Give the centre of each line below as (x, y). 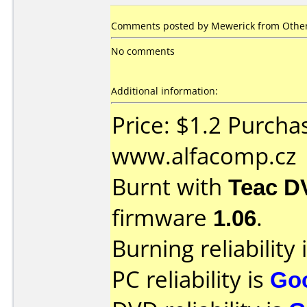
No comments (143, 51)
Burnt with (170, 187)
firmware (162, 218)
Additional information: (164, 91)
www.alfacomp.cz (204, 156)
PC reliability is (191, 279)
